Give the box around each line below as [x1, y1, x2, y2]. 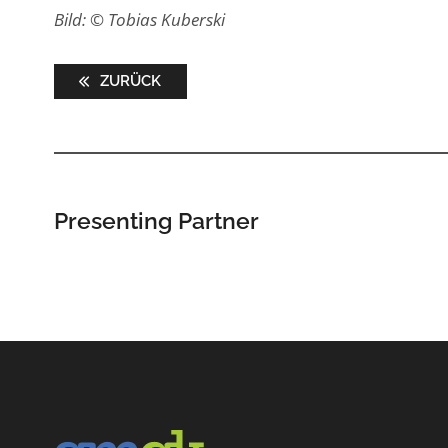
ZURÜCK [96, 71, 162, 90]
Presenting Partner [53, 206, 259, 234]
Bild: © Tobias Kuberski [53, 8, 225, 32]
